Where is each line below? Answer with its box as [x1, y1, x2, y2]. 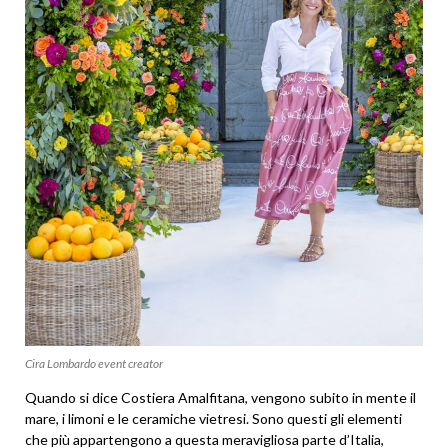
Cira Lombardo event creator [25, 355, 163, 371]
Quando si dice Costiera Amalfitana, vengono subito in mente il [25, 388, 416, 406]
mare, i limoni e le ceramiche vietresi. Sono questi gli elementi [25, 409, 402, 427]
